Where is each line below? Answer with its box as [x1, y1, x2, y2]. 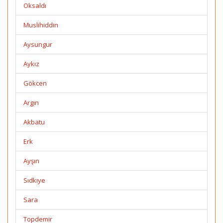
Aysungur [23, 40, 52, 49]
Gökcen [23, 79, 47, 88]
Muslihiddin [23, 20, 58, 29]
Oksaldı [23, 1, 46, 10]
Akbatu [23, 117, 45, 126]
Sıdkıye [23, 176, 45, 185]
